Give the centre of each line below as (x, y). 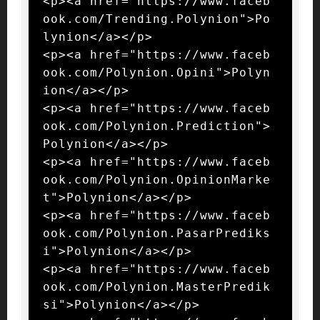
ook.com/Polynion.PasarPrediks (156, 234)
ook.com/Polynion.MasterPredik (156, 287)
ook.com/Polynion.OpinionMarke (156, 180)
